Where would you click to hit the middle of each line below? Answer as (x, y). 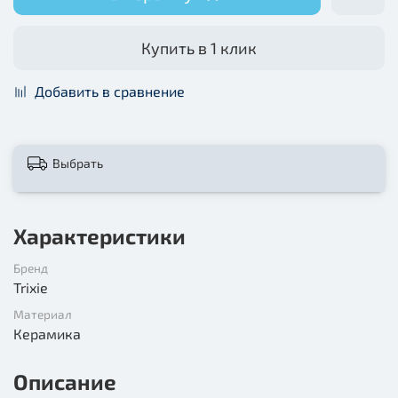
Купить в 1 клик (199, 48)
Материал (43, 314)
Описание (65, 381)
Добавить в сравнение (110, 91)
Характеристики (99, 235)
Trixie (31, 287)
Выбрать (78, 163)
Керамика (47, 333)
